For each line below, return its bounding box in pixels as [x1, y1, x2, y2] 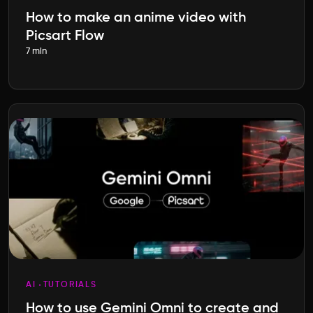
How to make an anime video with [26, 10, 246, 25]
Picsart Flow [26, 29, 104, 43]
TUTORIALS [43, 280, 97, 289]
